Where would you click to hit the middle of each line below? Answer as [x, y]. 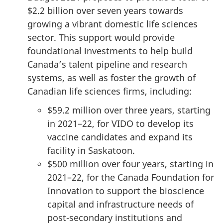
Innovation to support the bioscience [126, 191]
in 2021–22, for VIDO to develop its [120, 124]
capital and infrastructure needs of [120, 204]
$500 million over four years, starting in [130, 164]
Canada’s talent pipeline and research [107, 64]
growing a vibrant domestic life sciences [112, 24]
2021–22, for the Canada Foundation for [131, 177]
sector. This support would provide [101, 37]
